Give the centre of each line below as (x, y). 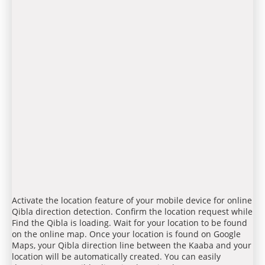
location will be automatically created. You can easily (116, 256)
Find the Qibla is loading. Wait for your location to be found (130, 222)
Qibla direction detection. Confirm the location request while (132, 211)
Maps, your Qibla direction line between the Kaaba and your (132, 245)
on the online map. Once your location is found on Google (126, 234)
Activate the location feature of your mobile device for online (132, 200)
